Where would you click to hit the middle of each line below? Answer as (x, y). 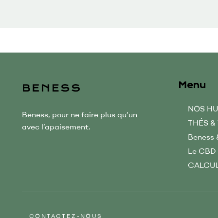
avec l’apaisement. (56, 127)
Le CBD (202, 151)
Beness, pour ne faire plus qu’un (80, 115)
